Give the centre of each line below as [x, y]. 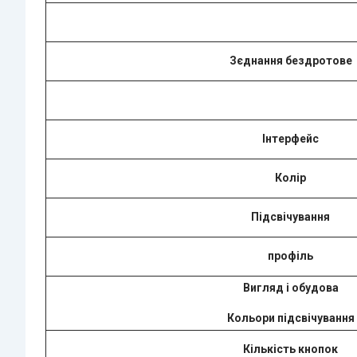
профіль [290, 255]
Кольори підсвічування [290, 318]
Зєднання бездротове [290, 60]
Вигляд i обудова [290, 287]
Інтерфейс [290, 138]
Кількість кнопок [290, 349]
